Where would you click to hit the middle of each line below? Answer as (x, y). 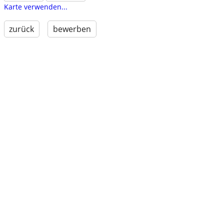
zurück (22, 29)
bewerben (72, 29)
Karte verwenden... (35, 7)
